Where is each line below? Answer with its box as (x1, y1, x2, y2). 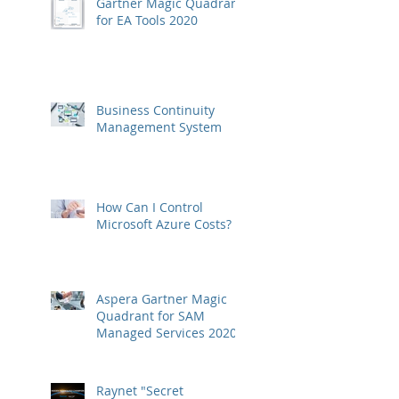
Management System (96, 118, 222, 136)
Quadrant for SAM (96, 307, 205, 325)
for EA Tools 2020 (96, 12, 198, 29)
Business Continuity (96, 102, 215, 119)
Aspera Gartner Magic (96, 290, 227, 308)
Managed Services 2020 (96, 324, 237, 342)
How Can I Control (96, 199, 203, 216)
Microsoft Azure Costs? (96, 216, 232, 233)
